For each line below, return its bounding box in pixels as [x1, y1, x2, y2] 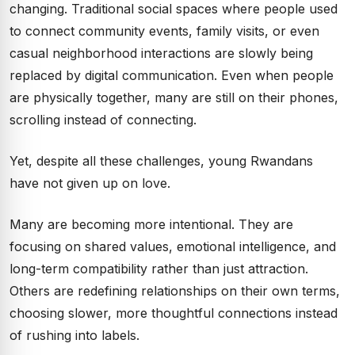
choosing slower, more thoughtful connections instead [10, 305, 338, 321]
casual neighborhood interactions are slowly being [10, 45, 313, 61]
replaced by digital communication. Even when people [10, 67, 334, 83]
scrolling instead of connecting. [10, 112, 197, 128]
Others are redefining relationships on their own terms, [10, 283, 340, 299]
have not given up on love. [10, 175, 170, 191]
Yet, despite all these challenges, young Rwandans [10, 153, 313, 169]
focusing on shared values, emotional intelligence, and [10, 239, 336, 254]
